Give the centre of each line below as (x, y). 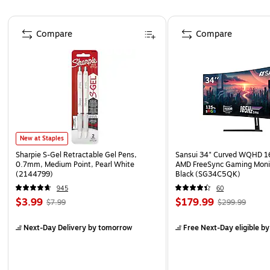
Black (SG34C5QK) (208, 174)
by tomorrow (109, 228)
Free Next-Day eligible (221, 228)
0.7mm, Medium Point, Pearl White (75, 164)
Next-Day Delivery (55, 228)
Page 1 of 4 (30, 20)
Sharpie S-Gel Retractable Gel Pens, (76, 155)
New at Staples (42, 138)
